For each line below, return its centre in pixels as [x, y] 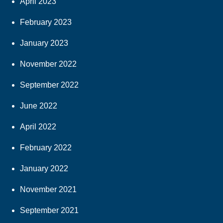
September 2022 [49, 85]
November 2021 [48, 190]
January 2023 [44, 43]
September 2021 [49, 211]
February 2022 [46, 148]
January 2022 [44, 169]
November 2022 [48, 64]
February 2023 [46, 22]
